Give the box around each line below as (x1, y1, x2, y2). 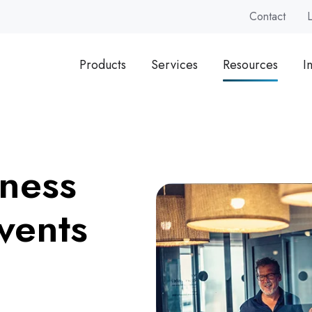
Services (150, 55, 198, 74)
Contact (249, 8, 286, 25)
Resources (222, 55, 278, 74)
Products (79, 55, 126, 74)
